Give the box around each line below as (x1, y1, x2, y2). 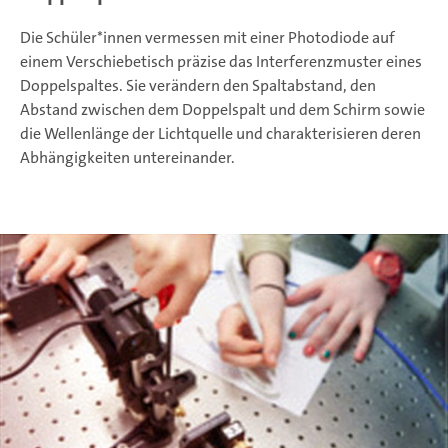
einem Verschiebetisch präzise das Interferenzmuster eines (20, 51, 422, 73)
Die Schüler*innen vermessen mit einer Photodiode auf (20, 27, 395, 49)
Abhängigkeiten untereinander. (20, 147, 235, 169)
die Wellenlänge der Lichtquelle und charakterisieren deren (20, 123, 421, 145)
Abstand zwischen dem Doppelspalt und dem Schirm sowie (20, 99, 425, 121)
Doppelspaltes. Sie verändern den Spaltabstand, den (20, 75, 376, 97)
